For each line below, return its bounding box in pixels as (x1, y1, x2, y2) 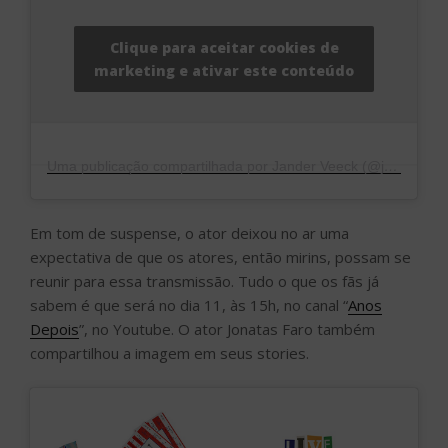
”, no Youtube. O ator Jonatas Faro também (79, 319, 375, 340)
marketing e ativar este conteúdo (94, 61, 354, 81)
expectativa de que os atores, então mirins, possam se (30, 247, 411, 268)
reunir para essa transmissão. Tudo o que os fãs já (30, 271, 379, 292)
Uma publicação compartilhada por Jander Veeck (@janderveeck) (384, 158, 398, 175)
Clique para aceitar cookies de (109, 38, 339, 58)
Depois (30, 319, 79, 340)
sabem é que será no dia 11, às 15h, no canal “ (30, 295, 348, 316)
